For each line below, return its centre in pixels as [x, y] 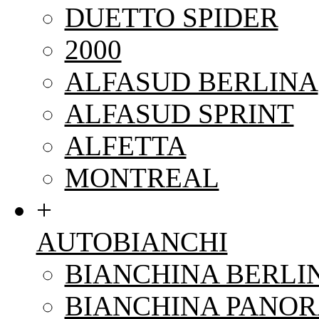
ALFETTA [125, 146]
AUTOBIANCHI [132, 242]
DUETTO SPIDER [171, 18]
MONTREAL [142, 178]
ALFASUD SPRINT [179, 114]
